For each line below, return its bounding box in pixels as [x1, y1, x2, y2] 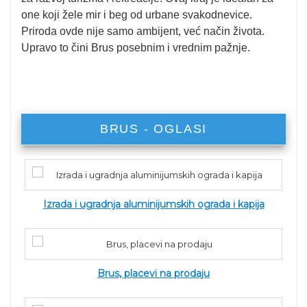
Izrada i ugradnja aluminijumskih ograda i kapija [42, 198, 265, 210]
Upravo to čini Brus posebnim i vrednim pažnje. [21, 42, 250, 53]
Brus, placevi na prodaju [97, 267, 210, 280]
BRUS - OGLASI [99, 122, 208, 136]
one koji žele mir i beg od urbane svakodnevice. [21, 9, 252, 21]
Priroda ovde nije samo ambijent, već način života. [21, 25, 265, 37]
